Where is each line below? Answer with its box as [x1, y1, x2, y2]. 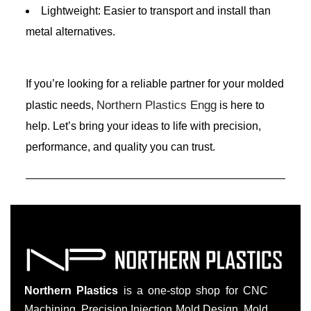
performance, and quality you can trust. [26, 140, 215, 153]
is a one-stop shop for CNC [118, 284, 269, 296]
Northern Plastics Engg [96, 98, 217, 112]
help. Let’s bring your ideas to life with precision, [26, 119, 261, 132]
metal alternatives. [26, 25, 115, 37]
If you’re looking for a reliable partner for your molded [26, 77, 284, 90]
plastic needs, [26, 99, 96, 111]
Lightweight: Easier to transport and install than [41, 4, 271, 17]
